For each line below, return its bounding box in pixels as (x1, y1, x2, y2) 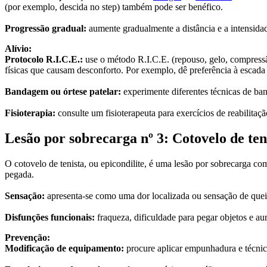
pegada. (5, 169, 34, 180)
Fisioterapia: (5, 108, 55, 119)
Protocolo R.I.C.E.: (5, 54, 85, 65)
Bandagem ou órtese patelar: (5, 86, 123, 97)
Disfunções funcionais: (5, 212, 97, 223)
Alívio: (5, 44, 32, 54)
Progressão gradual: (5, 23, 89, 34)
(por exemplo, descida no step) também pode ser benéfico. (5, 2, 223, 13)
